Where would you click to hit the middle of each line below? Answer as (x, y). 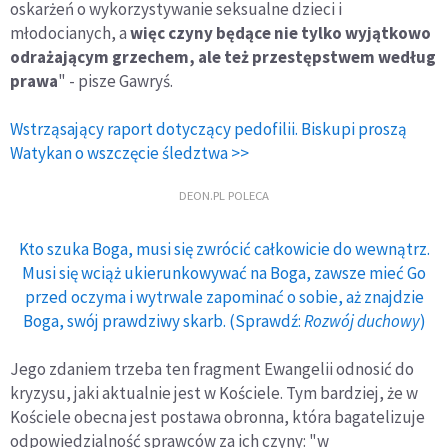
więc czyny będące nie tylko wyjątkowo (280, 32)
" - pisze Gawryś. (115, 80)
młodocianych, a (70, 32)
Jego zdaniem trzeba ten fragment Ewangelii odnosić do (212, 368)
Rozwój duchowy (361, 320)
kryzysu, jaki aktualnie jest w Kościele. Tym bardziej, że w (214, 392)
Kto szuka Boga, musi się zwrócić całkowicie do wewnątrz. (224, 248)
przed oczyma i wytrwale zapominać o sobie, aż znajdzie (224, 296)
